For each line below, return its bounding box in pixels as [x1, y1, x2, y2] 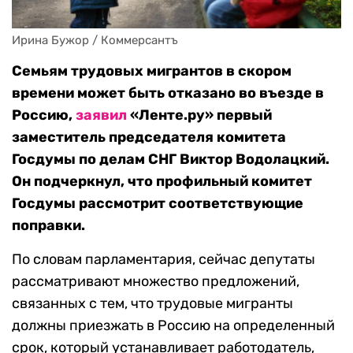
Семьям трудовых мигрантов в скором [12, 62, 292, 80]
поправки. [12, 217, 85, 235]
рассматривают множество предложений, [12, 273, 299, 291]
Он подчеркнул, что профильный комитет [12, 173, 312, 191]
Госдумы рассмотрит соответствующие [12, 195, 303, 213]
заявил [76, 106, 127, 124]
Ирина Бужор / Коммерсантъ [12, 33, 178, 48]
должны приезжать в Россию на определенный [12, 317, 335, 335]
